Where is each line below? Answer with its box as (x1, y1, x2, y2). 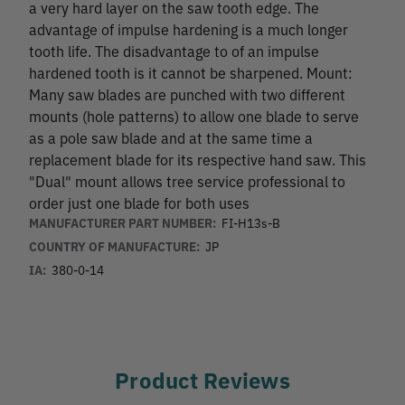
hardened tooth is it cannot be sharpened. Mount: (29, 61, 353, 82)
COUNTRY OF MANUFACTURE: (29, 236, 200, 255)
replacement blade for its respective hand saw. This (29, 148, 366, 169)
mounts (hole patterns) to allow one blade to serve (29, 105, 359, 126)
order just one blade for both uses (29, 192, 250, 212)
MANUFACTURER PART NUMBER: (29, 212, 216, 231)
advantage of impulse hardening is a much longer (29, 18, 348, 39)
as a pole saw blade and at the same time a (29, 127, 313, 147)
